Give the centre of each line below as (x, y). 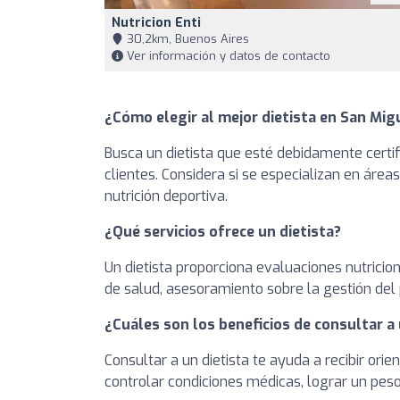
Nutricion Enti (156, 22)
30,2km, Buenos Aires (186, 38)
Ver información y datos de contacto (227, 55)
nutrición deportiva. (166, 196)
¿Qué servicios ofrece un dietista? (223, 231)
